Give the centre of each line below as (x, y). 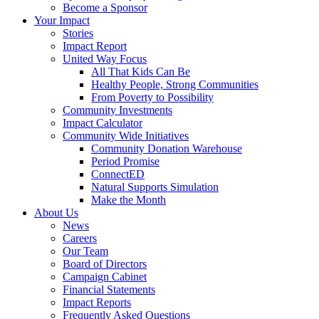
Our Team (85, 251)
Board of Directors (105, 264)
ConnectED (118, 174)
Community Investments (117, 110)
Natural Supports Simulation (155, 187)
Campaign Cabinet (105, 277)
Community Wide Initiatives (126, 136)
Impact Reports (97, 302)
